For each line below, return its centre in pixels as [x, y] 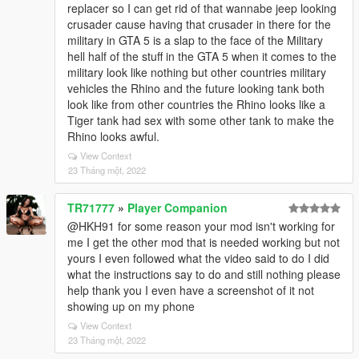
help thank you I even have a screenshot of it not [191, 290]
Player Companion [177, 208]
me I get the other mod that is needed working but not [204, 242]
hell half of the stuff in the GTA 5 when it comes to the [202, 56]
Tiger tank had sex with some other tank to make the [201, 120]
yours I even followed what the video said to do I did [198, 258]
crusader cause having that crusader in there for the [199, 24]
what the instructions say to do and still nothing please [204, 274]
